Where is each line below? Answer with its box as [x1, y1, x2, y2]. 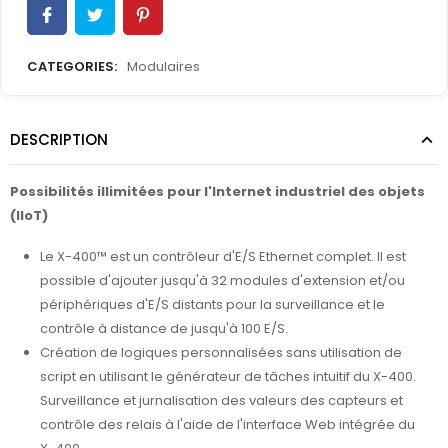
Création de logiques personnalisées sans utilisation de [40, 342, 402, 362]
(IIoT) [10, 205, 48, 225]
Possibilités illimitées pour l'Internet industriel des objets [10, 181, 425, 201]
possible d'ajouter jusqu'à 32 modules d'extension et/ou [40, 270, 405, 290]
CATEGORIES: [27, 56, 117, 76]
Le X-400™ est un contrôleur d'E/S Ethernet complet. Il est [40, 246, 406, 266]
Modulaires [127, 56, 200, 76]
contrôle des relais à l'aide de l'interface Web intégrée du [40, 414, 415, 434]
